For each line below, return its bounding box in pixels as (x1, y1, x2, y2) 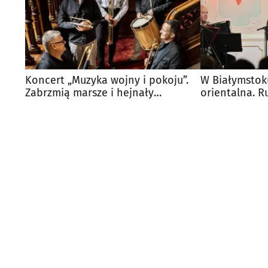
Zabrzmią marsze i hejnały (25, 86, 154, 99)
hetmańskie (25, 98, 83, 112)
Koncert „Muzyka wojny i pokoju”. (25, 73, 188, 87)
